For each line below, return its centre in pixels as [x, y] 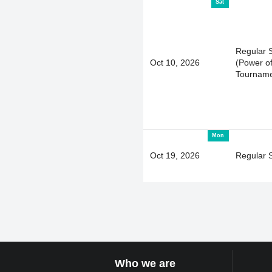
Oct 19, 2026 [175, 155]
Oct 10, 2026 [175, 62]
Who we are [145, 264]
